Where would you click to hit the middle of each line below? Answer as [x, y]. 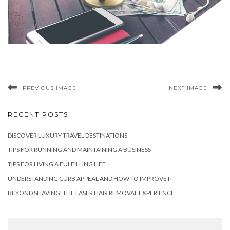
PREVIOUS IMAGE [50, 88]
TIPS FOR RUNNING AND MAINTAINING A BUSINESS [79, 149]
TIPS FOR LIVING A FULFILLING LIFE [57, 164]
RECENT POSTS [38, 114]
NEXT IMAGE [188, 88]
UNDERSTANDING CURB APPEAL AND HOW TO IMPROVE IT [90, 178]
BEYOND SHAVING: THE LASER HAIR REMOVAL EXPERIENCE [91, 193]
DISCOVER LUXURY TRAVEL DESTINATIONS [68, 135]
